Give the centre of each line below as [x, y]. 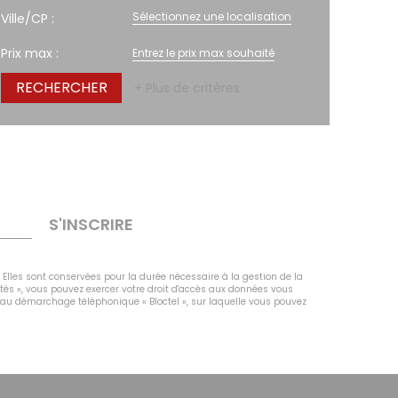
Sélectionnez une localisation [212, 17]
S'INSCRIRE [91, 224]
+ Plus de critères [187, 88]
